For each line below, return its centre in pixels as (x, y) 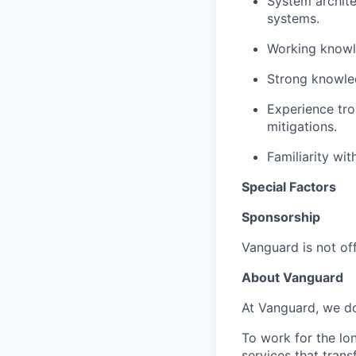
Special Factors (289, 187)
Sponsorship (281, 217)
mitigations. (302, 127)
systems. (293, 19)
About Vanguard (292, 278)
